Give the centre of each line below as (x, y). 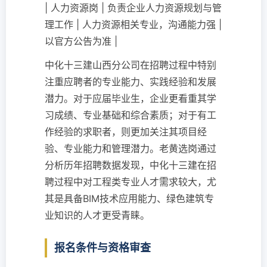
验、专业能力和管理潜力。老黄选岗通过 (131, 148)
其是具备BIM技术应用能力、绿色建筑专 (129, 198)
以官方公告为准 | (81, 41)
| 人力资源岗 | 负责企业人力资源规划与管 (133, 8)
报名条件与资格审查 (103, 248)
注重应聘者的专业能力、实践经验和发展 (131, 82)
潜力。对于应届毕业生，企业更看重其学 (131, 98)
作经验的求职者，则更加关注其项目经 (126, 132)
